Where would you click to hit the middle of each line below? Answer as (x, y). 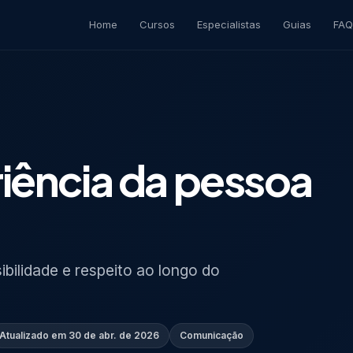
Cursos (157, 24)
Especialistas (229, 24)
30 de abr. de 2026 (114, 335)
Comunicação (212, 335)
